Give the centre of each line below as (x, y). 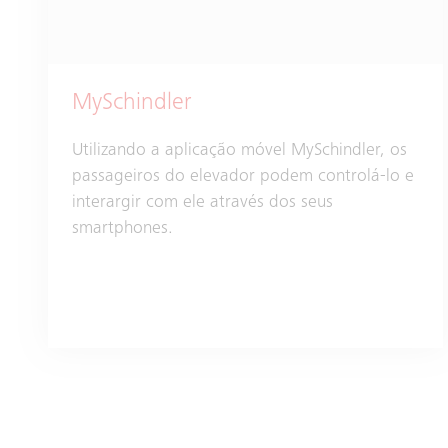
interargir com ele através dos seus (202, 202)
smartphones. (122, 228)
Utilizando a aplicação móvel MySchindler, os (239, 150)
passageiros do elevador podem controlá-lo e (243, 176)
